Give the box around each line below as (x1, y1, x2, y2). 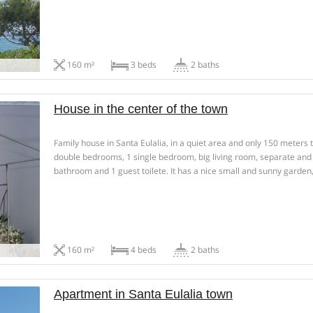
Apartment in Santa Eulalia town (54, 286, 233, 301)
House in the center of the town (54, 102, 228, 117)
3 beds (129, 59, 156, 71)
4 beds (129, 243, 156, 256)
